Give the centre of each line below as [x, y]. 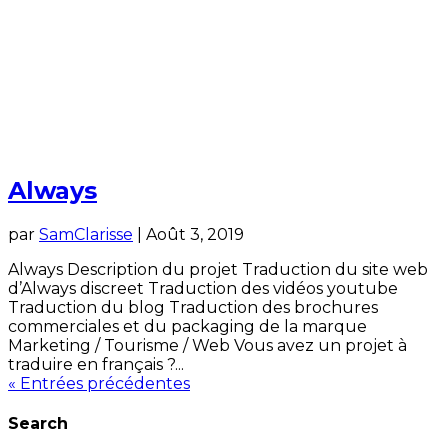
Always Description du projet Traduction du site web [218, 270]
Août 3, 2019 [195, 235]
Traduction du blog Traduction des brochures [193, 308]
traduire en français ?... [96, 365]
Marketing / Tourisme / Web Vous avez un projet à [207, 346]
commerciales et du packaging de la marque [187, 327]
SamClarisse [86, 235]
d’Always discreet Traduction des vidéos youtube [203, 289]
